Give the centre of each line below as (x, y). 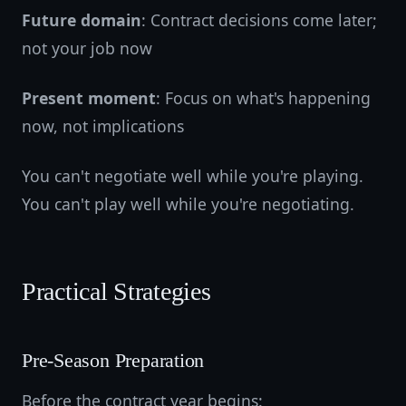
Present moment (89, 98)
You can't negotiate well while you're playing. (193, 176)
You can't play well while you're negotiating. (188, 204)
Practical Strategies (116, 291)
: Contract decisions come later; (259, 20)
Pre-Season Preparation (113, 361)
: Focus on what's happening (263, 98)
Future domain (82, 20)
